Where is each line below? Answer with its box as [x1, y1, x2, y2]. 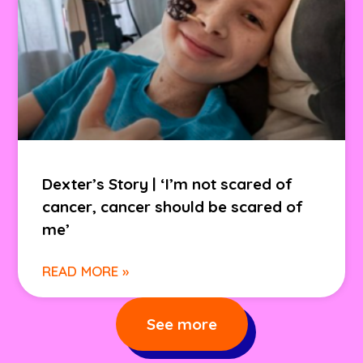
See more [146, 314, 217, 334]
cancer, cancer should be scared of [42, 196, 304, 216]
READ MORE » [42, 262, 130, 280]
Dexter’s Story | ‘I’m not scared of [42, 173, 293, 194]
